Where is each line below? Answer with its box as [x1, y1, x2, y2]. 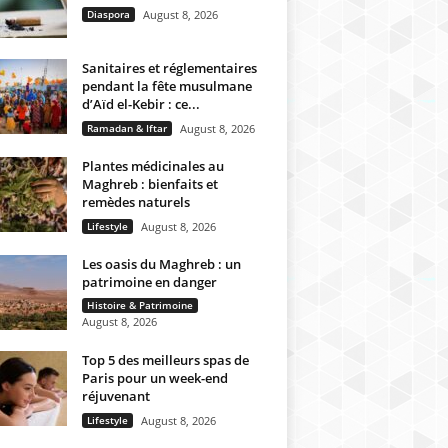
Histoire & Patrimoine [86, 298, 193, 312]
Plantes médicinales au [81, 157, 224, 175]
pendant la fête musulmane [81, 77, 252, 95]
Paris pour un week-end [81, 369, 228, 387]
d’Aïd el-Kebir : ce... [81, 95, 200, 113]
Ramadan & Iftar [86, 121, 167, 135]
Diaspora [86, 7, 130, 21]
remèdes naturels [81, 193, 190, 211]
